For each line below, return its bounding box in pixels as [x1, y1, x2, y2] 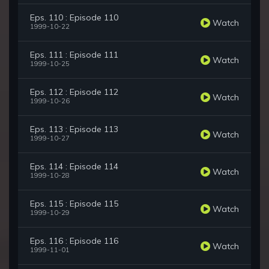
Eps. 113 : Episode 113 [30, 124, 118, 135]
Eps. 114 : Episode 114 [30, 161, 118, 172]
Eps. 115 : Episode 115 [30, 198, 118, 210]
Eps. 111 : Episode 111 [30, 49, 118, 61]
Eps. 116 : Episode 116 [30, 235, 118, 247]
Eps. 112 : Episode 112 [30, 86, 118, 98]
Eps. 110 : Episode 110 [30, 12, 118, 23]
